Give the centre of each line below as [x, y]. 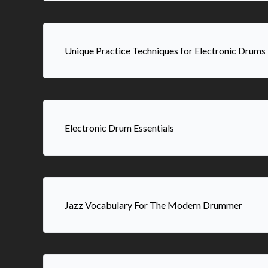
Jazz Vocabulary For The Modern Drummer [153, 205]
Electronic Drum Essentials [119, 128]
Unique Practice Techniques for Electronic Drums [165, 51]
